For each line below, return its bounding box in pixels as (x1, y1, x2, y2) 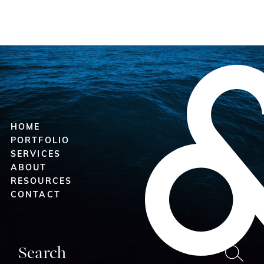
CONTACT (11, 191, 61, 200)
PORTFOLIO (11, 137, 70, 146)
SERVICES (11, 150, 61, 160)
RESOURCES (11, 177, 72, 187)
